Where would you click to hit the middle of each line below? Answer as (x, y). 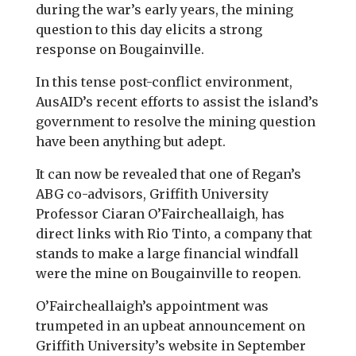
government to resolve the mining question (175, 122)
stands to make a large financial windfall (167, 253)
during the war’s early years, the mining (164, 10)
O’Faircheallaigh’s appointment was (152, 306)
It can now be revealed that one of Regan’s (168, 174)
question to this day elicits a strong (149, 29)
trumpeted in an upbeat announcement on (170, 326)
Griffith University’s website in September (170, 346)
